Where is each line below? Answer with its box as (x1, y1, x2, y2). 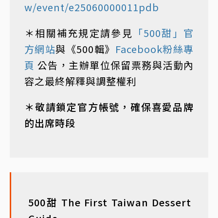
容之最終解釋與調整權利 (24, 74, 137, 89)
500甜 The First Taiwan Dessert (28, 195, 191, 210)
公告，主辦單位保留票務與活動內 (35, 58, 194, 73)
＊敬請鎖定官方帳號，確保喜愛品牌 (24, 100, 194, 114)
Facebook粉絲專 (115, 42, 194, 56)
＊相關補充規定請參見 (24, 26, 133, 40)
